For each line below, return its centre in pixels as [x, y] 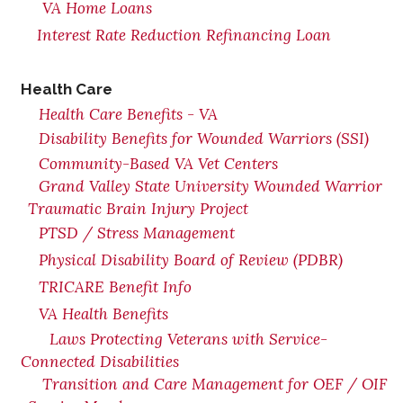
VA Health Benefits [103, 314]
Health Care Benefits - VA [130, 114]
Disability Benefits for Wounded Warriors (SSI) [204, 139]
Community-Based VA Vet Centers [158, 164]
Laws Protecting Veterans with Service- [188, 339]
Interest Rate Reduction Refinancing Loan [184, 35]
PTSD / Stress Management [137, 233]
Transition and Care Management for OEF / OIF [215, 384]
